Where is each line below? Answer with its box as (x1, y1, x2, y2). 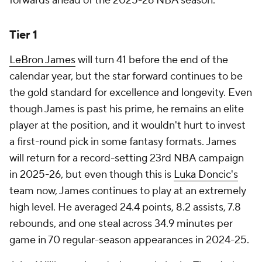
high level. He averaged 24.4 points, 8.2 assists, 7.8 (9, 201, 241, 214)
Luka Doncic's (174, 168, 238, 181)
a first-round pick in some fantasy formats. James (9, 135, 236, 149)
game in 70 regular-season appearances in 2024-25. (9, 233, 249, 247)
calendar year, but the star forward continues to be (9, 70, 243, 83)
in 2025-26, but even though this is (9, 168, 174, 181)
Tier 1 (9, 27, 37, 43)
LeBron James (9, 53, 75, 67)
